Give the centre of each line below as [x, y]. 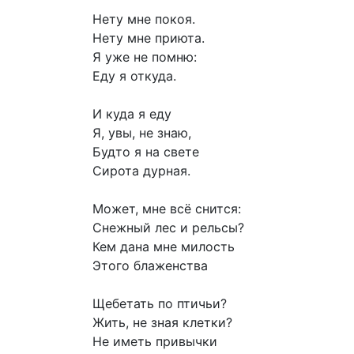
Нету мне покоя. [144, 19]
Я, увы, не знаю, [142, 133]
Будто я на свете [146, 152]
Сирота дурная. [141, 171]
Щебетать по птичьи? [160, 304]
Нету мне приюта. [149, 38]
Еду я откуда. [134, 76]
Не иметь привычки [155, 342]
